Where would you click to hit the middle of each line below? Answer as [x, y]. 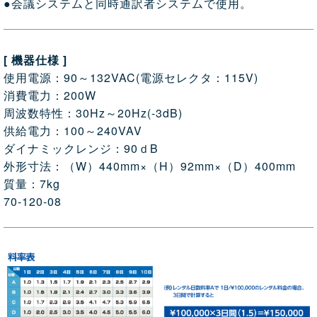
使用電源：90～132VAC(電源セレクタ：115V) [131, 77]
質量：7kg [32, 184]
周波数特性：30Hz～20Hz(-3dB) [93, 113]
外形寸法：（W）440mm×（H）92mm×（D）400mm [150, 166]
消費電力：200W [50, 95]
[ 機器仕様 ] [35, 60]
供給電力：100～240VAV [73, 131]
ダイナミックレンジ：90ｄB [81, 148]
